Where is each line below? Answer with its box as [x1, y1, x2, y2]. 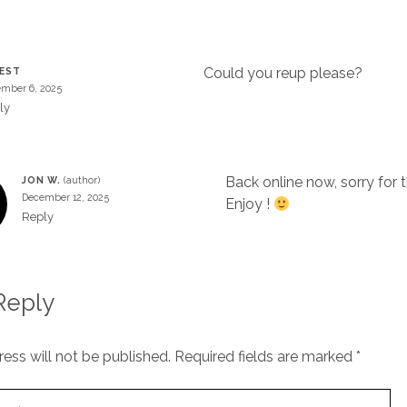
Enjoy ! [225, 195, 273, 213]
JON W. [21, 174, 61, 186]
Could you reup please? [203, 65, 362, 83]
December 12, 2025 [21, 192, 109, 203]
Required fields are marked [174, 348, 356, 366]
